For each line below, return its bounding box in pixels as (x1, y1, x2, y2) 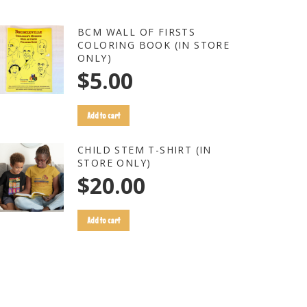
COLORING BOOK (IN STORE (77, 38, 230, 51)
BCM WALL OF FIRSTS (77, 25, 196, 38)
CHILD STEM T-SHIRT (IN (77, 143, 212, 156)
